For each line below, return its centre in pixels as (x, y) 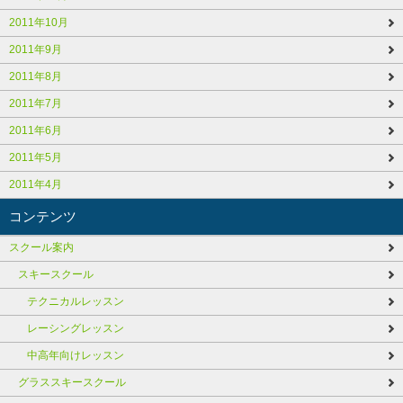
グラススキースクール (72, 383)
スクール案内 (41, 248)
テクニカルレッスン (76, 302)
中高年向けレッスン (76, 356)
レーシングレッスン (76, 329)
